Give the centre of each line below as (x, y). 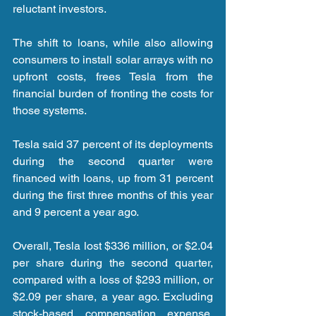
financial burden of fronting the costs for (113, 94)
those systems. (50, 111)
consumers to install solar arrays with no (113, 60)
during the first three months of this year (113, 195)
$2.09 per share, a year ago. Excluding (113, 297)
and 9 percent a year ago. (76, 212)
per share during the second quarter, (113, 263)
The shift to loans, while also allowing (113, 43)
